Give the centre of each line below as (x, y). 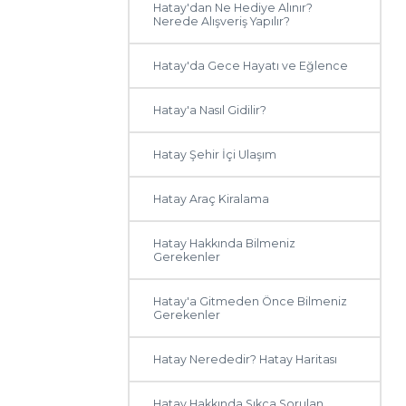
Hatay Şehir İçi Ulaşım (215, 155)
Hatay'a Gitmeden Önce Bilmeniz (251, 301)
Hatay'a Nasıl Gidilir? (210, 110)
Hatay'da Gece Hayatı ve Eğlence (251, 66)
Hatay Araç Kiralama (212, 199)
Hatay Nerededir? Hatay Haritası (246, 359)
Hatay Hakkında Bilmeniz (225, 243)
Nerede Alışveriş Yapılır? (222, 21)
